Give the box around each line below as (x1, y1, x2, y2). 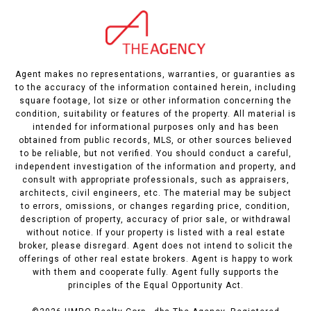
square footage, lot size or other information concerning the (19, 95, 292, 106)
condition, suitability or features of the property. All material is (15, 108, 296, 119)
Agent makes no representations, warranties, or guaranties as (15, 69, 296, 79)
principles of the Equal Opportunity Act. (67, 280, 244, 290)
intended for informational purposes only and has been (32, 121, 279, 132)
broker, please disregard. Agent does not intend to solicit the (18, 240, 293, 251)
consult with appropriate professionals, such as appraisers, (22, 174, 289, 185)
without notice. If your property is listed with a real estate (26, 227, 285, 237)
